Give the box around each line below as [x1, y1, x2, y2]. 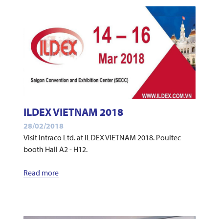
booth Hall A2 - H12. [23, 144, 88, 154]
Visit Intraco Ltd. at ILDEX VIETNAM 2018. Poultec [23, 132, 181, 143]
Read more [23, 168, 59, 178]
